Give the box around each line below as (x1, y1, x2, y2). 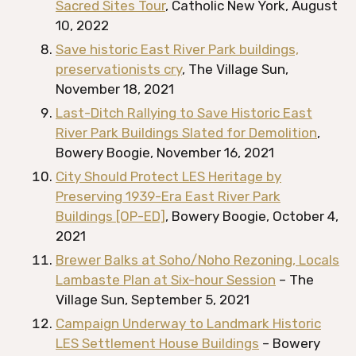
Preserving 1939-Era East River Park (56, 188, 281, 204)
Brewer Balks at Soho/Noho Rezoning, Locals (56, 252, 339, 268)
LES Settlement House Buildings (56, 335, 259, 351)
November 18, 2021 (56, 81, 174, 97)
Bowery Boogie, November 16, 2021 (56, 145, 274, 161)
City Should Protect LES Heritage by (56, 168, 281, 184)
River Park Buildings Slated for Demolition (56, 125, 317, 141)
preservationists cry (56, 61, 182, 77)
